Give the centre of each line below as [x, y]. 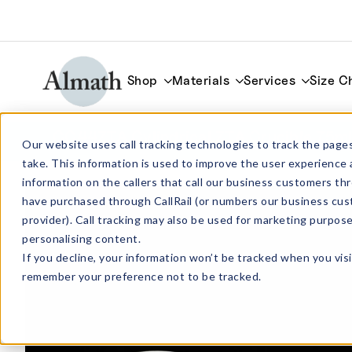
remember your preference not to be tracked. [142, 276]
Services [270, 81]
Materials [201, 81]
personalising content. [81, 238]
